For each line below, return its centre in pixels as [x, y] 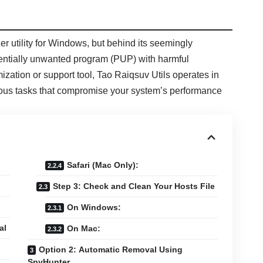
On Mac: [83, 229]
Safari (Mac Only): [102, 165]
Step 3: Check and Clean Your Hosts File [134, 186]
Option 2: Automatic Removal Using [110, 250]
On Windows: [94, 208]
